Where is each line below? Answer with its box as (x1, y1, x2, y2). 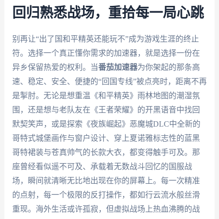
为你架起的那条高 (137, 63, 200, 72)
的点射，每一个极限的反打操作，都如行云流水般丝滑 (12, 191, 200, 199)
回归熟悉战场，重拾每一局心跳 (12, 6, 204, 21)
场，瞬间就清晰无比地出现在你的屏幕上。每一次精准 (12, 176, 200, 185)
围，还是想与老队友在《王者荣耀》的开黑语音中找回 (12, 106, 200, 114)
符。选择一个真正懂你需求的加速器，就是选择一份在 (12, 49, 200, 58)
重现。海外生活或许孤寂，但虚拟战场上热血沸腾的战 (12, 205, 200, 214)
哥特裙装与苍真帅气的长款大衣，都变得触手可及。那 (12, 148, 200, 157)
